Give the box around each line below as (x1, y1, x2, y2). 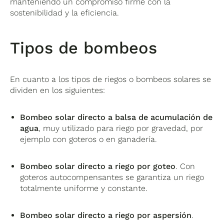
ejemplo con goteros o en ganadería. (20, 134, 157, 144)
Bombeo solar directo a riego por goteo (20, 161, 176, 171)
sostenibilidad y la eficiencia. (10, 7, 119, 17)
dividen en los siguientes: (10, 85, 105, 95)
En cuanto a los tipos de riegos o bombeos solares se (10, 74, 211, 84)
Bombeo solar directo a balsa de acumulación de (20, 112, 213, 122)
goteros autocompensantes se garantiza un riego (20, 172, 204, 182)
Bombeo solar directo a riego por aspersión (20, 210, 192, 220)
